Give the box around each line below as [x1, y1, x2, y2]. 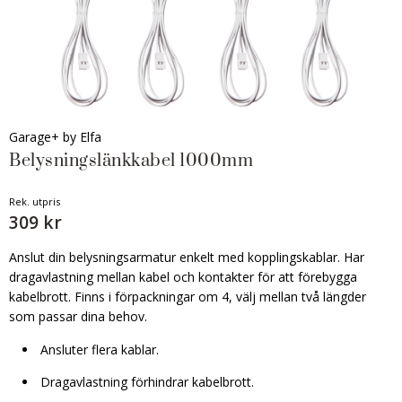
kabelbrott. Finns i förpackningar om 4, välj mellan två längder [9, 288, 366, 305]
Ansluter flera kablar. [40, 341, 159, 358]
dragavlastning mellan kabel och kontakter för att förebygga [9, 268, 357, 285]
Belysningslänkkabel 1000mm [9, 150, 253, 172]
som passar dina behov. [9, 308, 147, 325]
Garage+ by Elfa [9, 128, 101, 145]
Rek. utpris [9, 195, 60, 208]
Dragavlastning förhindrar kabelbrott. [40, 373, 254, 390]
